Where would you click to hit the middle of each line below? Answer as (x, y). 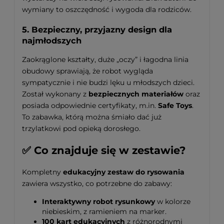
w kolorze (173, 201)
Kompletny (42, 172)
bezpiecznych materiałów (136, 94)
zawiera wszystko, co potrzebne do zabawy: (97, 183)
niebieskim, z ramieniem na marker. (104, 211)
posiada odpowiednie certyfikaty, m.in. (90, 105)
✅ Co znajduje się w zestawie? (104, 150)
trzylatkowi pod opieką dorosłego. (81, 128)
